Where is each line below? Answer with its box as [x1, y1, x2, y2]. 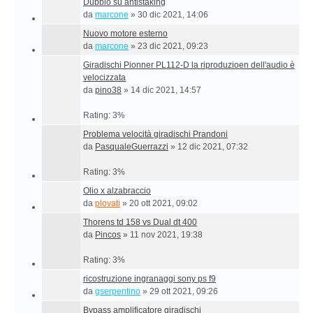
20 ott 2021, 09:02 [129, 198, 198, 208]
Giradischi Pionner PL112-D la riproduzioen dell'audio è [83, 60, 295, 70]
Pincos [95, 230, 121, 240]
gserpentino [95, 286, 140, 296]
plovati [95, 198, 120, 208]
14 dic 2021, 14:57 [131, 85, 201, 95]
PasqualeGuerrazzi [95, 142, 168, 152]
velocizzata [83, 73, 126, 82]
